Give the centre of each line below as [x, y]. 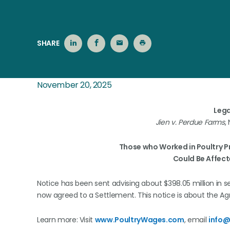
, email [196, 220]
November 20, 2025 [74, 85]
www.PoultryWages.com [139, 220]
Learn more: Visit [66, 220]
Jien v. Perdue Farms [190, 122]
